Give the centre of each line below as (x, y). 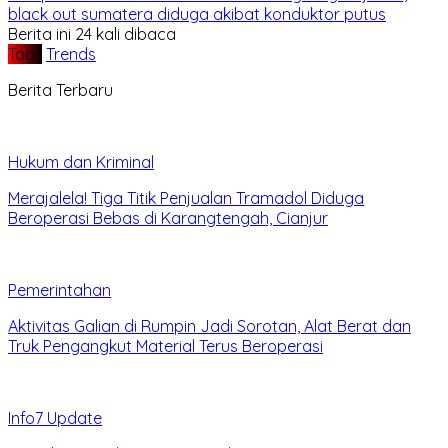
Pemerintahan (59, 289)
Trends (71, 53)
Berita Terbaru (60, 89)
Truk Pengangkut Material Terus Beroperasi (165, 345)
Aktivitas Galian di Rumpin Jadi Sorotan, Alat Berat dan (209, 325)
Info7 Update (55, 417)
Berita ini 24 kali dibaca (92, 33)
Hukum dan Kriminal (81, 161)
